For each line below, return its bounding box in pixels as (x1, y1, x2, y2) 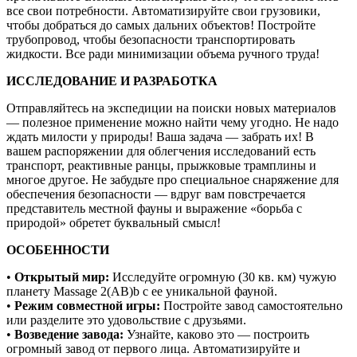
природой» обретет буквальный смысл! (6, 215, 221, 229)
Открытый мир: (14, 269, 112, 284)
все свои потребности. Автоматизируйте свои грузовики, (6, 3, 320, 18)
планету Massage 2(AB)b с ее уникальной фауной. (6, 284, 277, 298)
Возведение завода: (14, 327, 124, 341)
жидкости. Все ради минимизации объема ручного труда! (6, 46, 320, 61)
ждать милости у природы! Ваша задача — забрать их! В (6, 129, 314, 143)
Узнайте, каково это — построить (124, 327, 309, 341)
